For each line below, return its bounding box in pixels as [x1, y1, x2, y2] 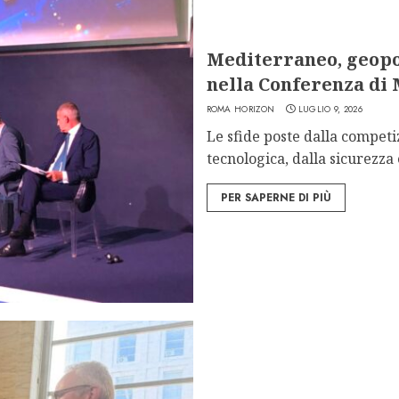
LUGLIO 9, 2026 [297, 102, 362, 116]
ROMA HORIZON [206, 102, 275, 116]
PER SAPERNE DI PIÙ [220, 189, 331, 206]
